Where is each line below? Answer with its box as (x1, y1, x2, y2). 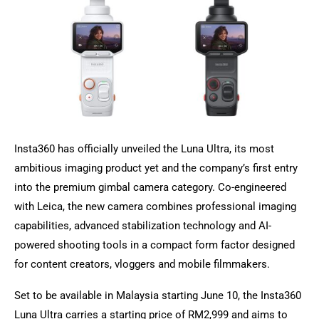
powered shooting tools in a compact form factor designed (14, 239, 295, 252)
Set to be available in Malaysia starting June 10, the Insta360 (14, 289, 301, 303)
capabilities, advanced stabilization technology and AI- (14, 219, 271, 233)
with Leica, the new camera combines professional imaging (14, 200, 296, 214)
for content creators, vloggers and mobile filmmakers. (14, 258, 270, 271)
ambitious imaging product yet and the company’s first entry (14, 162, 298, 175)
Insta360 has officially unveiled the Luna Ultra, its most (14, 142, 274, 156)
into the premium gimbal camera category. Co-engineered (14, 181, 286, 194)
